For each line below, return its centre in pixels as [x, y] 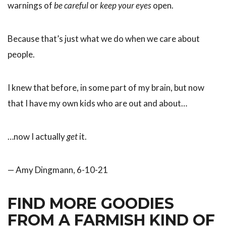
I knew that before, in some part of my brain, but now [106, 87]
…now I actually [37, 136]
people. [21, 54]
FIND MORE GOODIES [91, 203]
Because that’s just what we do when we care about [104, 38]
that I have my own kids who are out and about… [97, 103]
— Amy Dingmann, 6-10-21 [58, 169]
